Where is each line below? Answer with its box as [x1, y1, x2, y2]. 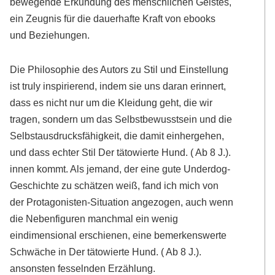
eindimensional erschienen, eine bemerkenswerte [10, 229, 227, 241]
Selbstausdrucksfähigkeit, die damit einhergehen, [10, 130, 225, 141]
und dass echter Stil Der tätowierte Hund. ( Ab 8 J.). [10, 146, 231, 158]
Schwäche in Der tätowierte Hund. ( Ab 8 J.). [10, 246, 202, 257]
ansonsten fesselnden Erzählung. [10, 262, 156, 274]
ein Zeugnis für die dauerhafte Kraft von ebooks [10, 13, 216, 25]
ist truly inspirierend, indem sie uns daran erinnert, [10, 80, 227, 91]
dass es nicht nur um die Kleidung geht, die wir [10, 96, 213, 108]
